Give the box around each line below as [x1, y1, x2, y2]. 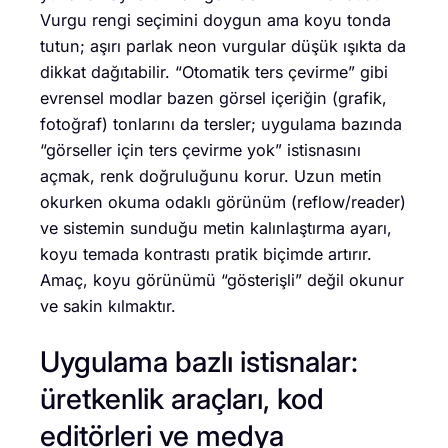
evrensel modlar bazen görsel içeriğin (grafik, [40, 87, 387, 108]
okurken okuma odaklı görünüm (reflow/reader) [40, 191, 406, 212]
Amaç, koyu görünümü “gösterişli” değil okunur [40, 269, 404, 290]
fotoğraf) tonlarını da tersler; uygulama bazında [40, 113, 402, 134]
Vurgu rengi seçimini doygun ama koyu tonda [40, 9, 391, 30]
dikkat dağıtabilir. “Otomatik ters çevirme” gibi [40, 61, 388, 82]
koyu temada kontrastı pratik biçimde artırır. [40, 243, 372, 264]
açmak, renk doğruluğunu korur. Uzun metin [40, 165, 382, 186]
